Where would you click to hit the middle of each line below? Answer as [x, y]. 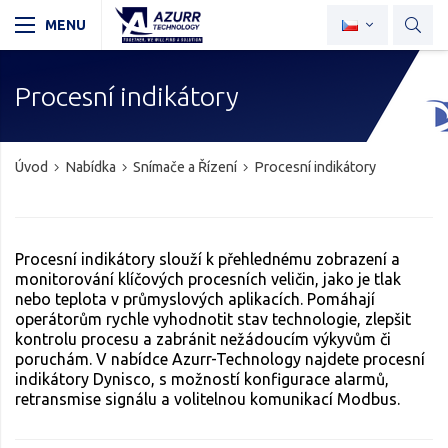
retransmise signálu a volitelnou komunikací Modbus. [207, 399]
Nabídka [90, 167]
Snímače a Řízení [185, 167]
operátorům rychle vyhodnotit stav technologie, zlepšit [213, 319]
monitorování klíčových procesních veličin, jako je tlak [208, 279]
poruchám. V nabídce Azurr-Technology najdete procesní [220, 359]
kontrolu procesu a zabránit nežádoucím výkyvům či [203, 339]
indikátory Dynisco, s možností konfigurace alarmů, [202, 379]
